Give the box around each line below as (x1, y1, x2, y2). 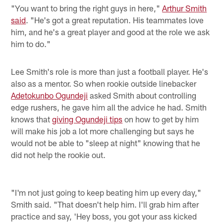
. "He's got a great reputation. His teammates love (26, 14, 204, 25)
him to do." (11, 38, 51, 49)
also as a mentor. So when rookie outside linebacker (11, 78, 197, 88)
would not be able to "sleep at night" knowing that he (11, 137, 201, 148)
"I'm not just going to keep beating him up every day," (11, 187, 202, 198)
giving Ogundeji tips (52, 113, 123, 124)
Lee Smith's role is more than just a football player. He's (11, 66, 209, 76)
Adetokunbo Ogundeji (11, 90, 88, 100)
